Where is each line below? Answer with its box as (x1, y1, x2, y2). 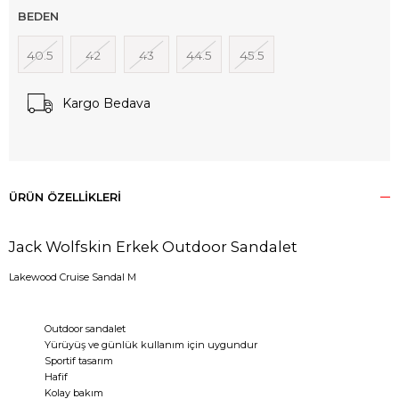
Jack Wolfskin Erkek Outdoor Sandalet (9, 237, 301, 256)
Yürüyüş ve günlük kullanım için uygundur (45, 338, 257, 351)
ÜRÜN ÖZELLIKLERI (9, 190, 121, 204)
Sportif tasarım (45, 354, 113, 367)
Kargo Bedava (62, 94, 151, 111)
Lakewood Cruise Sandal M (9, 270, 136, 283)
